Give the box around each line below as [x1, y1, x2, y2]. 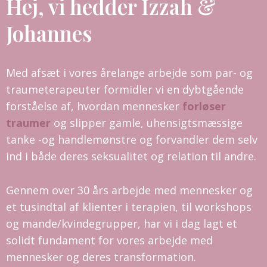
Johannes [6, 19, 92, 47]
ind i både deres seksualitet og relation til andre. [6, 149, 256, 163]
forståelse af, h [6, 99, 83, 113]
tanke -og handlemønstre [6, 132, 136, 147]
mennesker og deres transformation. [6, 249, 199, 264]
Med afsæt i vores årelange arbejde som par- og [6, 66, 253, 80]
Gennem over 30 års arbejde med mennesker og [6, 182, 253, 197]
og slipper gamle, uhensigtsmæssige [54, 116, 243, 130]
